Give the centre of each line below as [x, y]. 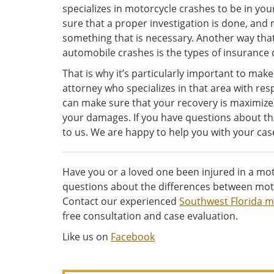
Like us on [87, 237]
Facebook [133, 237]
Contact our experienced [121, 202]
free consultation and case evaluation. [150, 216]
